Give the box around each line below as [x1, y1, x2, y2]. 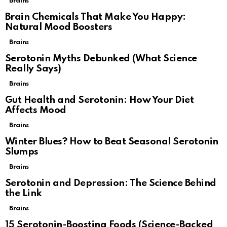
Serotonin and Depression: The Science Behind [5, 178, 216, 188]
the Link [5, 188, 42, 199]
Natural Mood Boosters [5, 22, 112, 32]
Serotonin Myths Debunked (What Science [5, 54, 197, 64]
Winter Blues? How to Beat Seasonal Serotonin [5, 137, 218, 147]
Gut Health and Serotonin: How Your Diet [5, 95, 194, 105]
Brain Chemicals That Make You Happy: [5, 12, 186, 22]
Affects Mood [5, 105, 66, 116]
